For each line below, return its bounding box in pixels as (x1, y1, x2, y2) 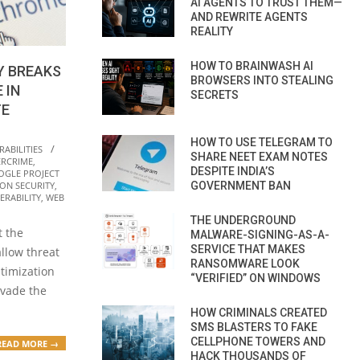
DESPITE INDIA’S (190, 164, 275, 178)
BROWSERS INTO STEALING (190, 73, 333, 87)
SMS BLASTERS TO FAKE (190, 320, 317, 333)
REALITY (190, 24, 233, 38)
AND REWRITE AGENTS (190, 10, 308, 23)
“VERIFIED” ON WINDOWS (190, 271, 321, 284)
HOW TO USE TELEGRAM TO (190, 135, 333, 149)
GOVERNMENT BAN (190, 178, 291, 192)
